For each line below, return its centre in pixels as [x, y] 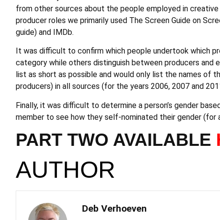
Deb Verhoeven [114, 209]
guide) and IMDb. [45, 32]
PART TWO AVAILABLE [116, 140]
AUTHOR [66, 170]
